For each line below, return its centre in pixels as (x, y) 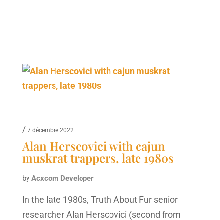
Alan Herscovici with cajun (93, 146)
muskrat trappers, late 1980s (98, 157)
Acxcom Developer (62, 178)
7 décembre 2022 (50, 130)
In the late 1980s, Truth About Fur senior (100, 199)
